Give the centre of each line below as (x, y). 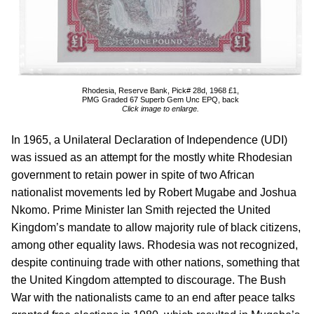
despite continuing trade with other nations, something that (155, 262)
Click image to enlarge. (161, 109)
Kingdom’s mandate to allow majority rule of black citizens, (156, 227)
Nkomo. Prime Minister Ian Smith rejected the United (141, 210)
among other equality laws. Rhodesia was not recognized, (155, 245)
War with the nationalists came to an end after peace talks (153, 298)
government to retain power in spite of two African (133, 175)
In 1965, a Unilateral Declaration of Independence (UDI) (149, 140)
